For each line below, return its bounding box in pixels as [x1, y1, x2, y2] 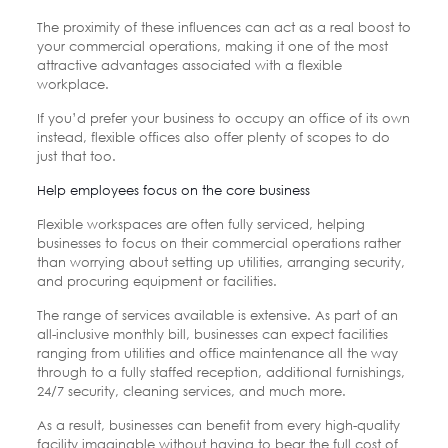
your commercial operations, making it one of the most [36, 37, 388, 54]
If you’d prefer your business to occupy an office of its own [36, 109, 410, 126]
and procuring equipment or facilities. [36, 272, 277, 289]
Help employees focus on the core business [36, 181, 310, 198]
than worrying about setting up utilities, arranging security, [36, 253, 405, 270]
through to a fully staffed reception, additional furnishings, [36, 363, 405, 380]
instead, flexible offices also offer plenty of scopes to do [36, 128, 390, 145]
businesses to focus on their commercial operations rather [36, 234, 401, 251]
